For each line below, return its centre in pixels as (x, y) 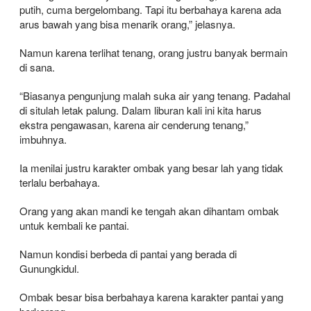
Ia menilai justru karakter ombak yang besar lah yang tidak (151, 167)
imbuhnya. (43, 139)
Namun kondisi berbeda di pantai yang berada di (128, 253)
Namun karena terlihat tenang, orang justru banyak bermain (153, 52)
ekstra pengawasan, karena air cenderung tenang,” (134, 124)
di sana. (37, 67)
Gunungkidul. (49, 268)
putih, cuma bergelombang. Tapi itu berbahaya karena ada (150, 9)
